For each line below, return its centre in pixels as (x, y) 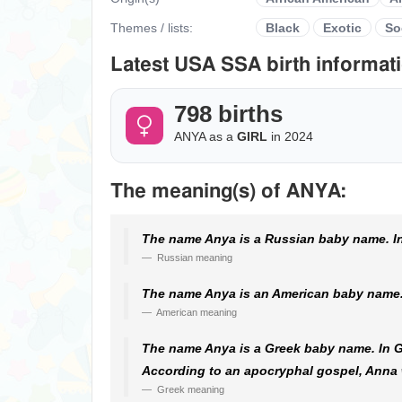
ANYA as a (205, 136)
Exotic (342, 27)
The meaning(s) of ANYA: (228, 191)
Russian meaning (193, 258)
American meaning (196, 312)
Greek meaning (189, 389)
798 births (228, 114)
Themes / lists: (153, 27)
